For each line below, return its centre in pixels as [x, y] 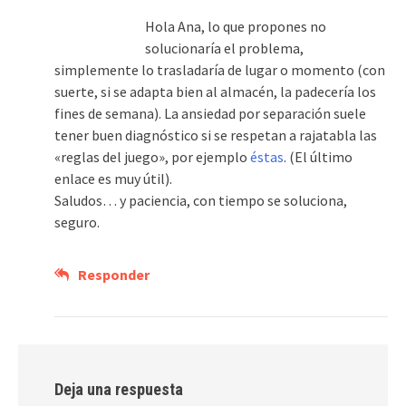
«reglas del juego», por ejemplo [152, 157]
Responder [114, 275]
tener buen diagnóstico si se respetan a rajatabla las [216, 135]
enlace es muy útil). [113, 179]
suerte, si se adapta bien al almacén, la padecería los [215, 92]
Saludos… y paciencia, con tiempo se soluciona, [201, 201]
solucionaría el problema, [224, 48]
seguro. [77, 222]
